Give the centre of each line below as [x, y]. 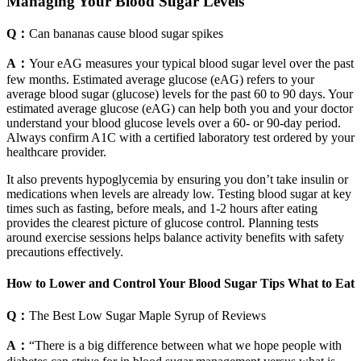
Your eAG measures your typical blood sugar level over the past [191, 63]
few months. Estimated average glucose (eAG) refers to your [160, 79]
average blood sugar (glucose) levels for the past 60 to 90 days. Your [180, 93]
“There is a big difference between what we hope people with [185, 346]
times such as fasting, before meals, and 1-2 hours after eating [162, 208]
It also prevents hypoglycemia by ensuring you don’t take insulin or [177, 179]
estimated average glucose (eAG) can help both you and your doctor [180, 108]
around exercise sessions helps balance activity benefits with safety [175, 237]
